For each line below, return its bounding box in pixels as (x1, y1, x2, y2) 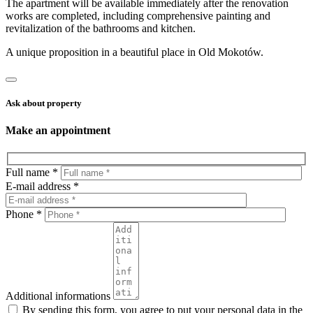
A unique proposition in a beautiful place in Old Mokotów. (6, 46, 263, 59)
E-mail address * (6, 180, 79, 193)
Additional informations (6, 290, 110, 303)
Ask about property (6, 98, 82, 109)
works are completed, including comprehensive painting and (6, 10, 270, 22)
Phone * (6, 208, 42, 221)
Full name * (6, 166, 58, 179)
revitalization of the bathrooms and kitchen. (6, 22, 196, 35)
